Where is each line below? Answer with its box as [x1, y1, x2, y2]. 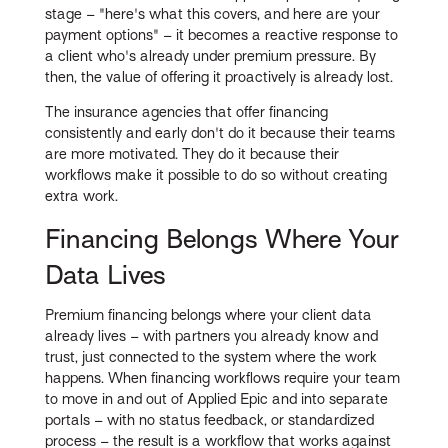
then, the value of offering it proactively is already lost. [45, 68, 394, 85]
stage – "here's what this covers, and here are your [45, 5, 381, 22]
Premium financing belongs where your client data [45, 307, 373, 324]
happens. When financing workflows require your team [45, 370, 401, 387]
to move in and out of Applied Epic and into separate [45, 391, 389, 408]
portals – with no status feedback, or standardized [45, 412, 375, 429]
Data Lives [45, 259, 167, 290]
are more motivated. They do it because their [45, 145, 340, 162]
